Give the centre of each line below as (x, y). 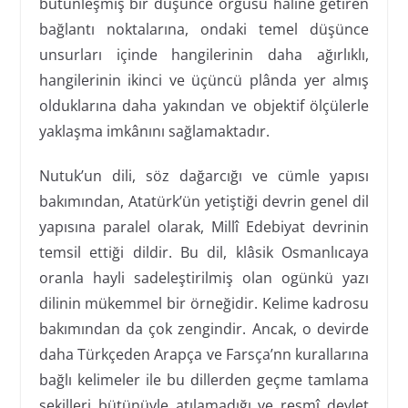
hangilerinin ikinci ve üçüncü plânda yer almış (204, 80)
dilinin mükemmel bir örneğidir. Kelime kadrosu (204, 303)
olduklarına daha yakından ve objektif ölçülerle (204, 105)
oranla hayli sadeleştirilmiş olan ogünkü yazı (204, 277)
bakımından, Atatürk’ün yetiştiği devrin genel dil (204, 201)
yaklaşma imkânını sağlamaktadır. (154, 131)
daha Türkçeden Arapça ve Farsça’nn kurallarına (204, 354)
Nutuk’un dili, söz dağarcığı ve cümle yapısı (204, 175)
